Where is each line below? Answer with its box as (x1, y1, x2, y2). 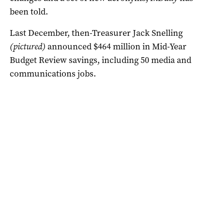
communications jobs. (10, 67, 96, 79)
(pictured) (10, 40, 46, 52)
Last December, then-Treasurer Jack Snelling (10, 27, 183, 39)
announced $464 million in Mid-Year (46, 40, 186, 52)
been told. (10, 5, 48, 17)
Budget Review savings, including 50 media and (10, 54, 191, 66)
